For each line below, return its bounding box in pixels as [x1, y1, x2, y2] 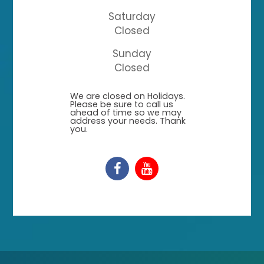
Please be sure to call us [70, 98, 173, 111]
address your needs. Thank [70, 115, 186, 127]
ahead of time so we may [70, 107, 181, 119]
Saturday [108, 9, 156, 24]
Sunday [113, 47, 151, 61]
